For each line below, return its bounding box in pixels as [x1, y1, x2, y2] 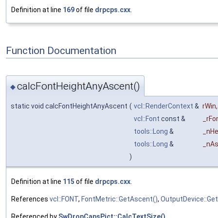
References [11, 195, 50, 203]
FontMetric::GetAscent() [81, 195, 158, 203]
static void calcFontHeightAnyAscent [11, 102, 127, 110]
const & [160, 114, 187, 123]
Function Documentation [6, 44, 116, 56]
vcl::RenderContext [134, 102, 193, 110]
